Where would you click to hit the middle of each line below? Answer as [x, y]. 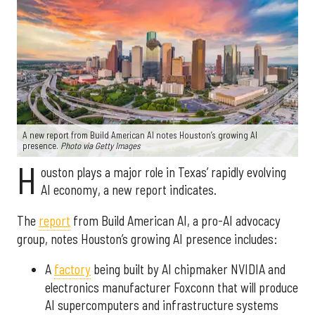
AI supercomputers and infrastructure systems [162, 305]
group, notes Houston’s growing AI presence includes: [147, 239]
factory [72, 269]
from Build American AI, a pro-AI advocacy [175, 220]
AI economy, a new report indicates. [128, 190]
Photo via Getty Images [101, 146]
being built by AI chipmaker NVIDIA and [188, 269]
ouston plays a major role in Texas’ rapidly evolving [163, 173]
